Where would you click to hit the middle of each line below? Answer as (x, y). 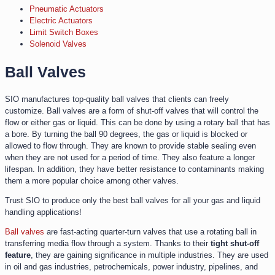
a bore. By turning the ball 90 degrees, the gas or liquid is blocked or (126, 134)
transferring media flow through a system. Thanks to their (108, 244)
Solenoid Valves (58, 44)
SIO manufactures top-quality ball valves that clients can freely (117, 99)
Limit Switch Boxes (64, 32)
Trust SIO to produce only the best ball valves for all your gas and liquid (133, 201)
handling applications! (43, 212)
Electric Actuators (61, 20)
